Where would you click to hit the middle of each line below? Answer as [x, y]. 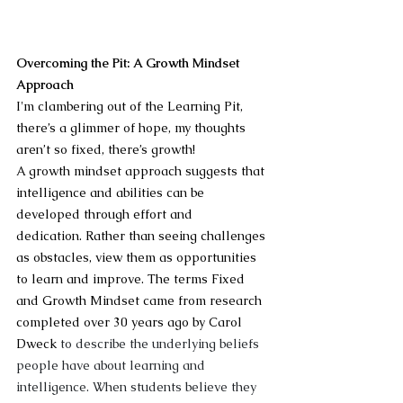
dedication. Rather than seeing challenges [143, 236]
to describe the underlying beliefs [161, 344]
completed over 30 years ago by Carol [131, 322]
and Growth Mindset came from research [141, 301]
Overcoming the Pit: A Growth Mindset [130, 63]
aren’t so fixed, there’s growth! [107, 150]
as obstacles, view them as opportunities [138, 258]
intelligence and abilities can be [112, 193]
